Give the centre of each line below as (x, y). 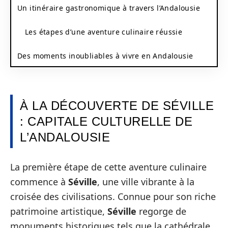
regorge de (161, 211)
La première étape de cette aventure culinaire (108, 167)
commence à (39, 181)
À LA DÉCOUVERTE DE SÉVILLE (117, 106)
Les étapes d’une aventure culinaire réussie (104, 32)
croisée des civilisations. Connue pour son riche (113, 196)
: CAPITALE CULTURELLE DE (106, 121)
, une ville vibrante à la (146, 181)
